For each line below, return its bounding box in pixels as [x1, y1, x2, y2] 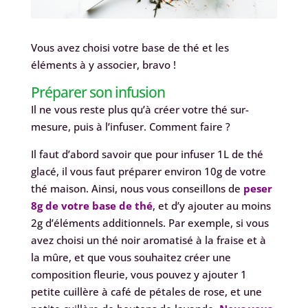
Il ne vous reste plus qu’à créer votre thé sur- [30, 102, 249, 117]
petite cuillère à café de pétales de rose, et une [30, 285, 262, 299]
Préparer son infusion [30, 82, 165, 102]
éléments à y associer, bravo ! [30, 58, 176, 72]
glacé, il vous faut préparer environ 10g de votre [30, 164, 266, 179]
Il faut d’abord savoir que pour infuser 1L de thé [30, 147, 263, 162]
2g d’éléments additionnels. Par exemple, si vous [30, 216, 269, 230]
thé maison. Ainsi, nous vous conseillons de [30, 181, 243, 196]
